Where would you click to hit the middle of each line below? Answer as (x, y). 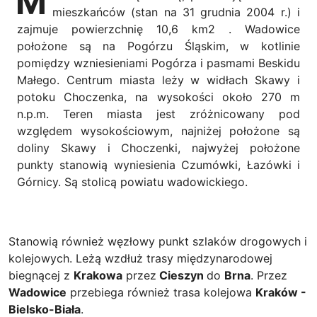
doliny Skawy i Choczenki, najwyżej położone (158, 148)
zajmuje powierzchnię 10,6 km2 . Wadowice (158, 29)
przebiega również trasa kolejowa (161, 292)
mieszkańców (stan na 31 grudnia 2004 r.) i (176, 12)
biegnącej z (41, 275)
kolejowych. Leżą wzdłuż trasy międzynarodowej (140, 258)
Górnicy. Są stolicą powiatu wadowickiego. (132, 182)
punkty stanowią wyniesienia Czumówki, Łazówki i (158, 165)
